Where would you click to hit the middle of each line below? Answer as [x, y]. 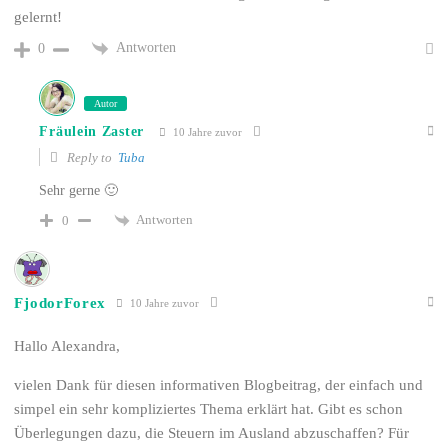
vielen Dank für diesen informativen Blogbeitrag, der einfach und [219, 385]
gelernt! [38, 17]
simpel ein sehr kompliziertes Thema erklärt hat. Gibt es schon [209, 409]
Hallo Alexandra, [67, 346]
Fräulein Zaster [91, 132]
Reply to [91, 158]
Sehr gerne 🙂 [79, 191]
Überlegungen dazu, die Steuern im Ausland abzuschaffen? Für [212, 433]
